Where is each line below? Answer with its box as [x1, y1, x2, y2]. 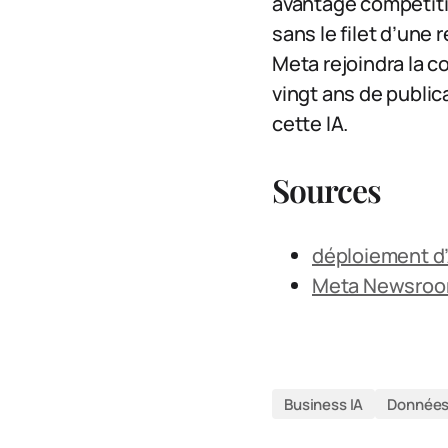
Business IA [284, 393, 364, 415]
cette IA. [272, 110, 349, 138]
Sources [272, 168, 382, 212]
